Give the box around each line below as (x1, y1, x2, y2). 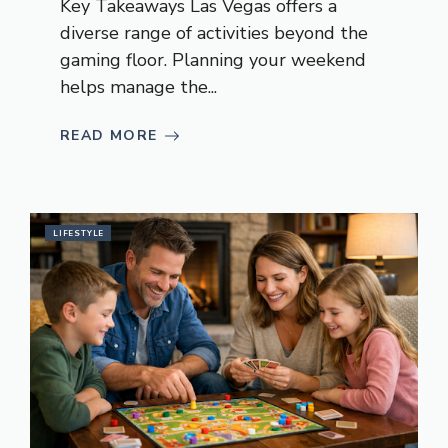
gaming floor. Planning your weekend (60, 48, 366, 73)
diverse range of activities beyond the (60, 21, 368, 46)
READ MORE (60, 126, 158, 146)
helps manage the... (60, 75, 217, 100)
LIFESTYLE (53, 228, 105, 240)
